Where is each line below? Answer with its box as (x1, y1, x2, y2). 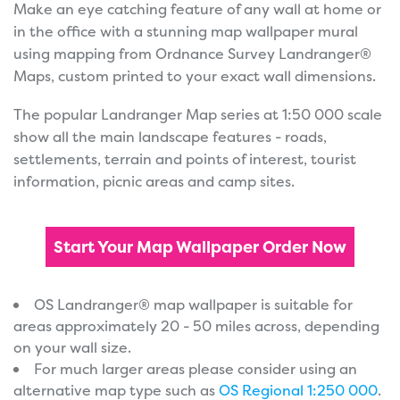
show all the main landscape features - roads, (13, 127, 327, 147)
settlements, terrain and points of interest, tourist (13, 149, 356, 170)
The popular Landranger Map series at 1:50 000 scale (13, 104, 382, 125)
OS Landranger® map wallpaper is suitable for (34, 294, 353, 314)
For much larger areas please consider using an (34, 358, 357, 379)
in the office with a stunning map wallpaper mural (13, 21, 358, 42)
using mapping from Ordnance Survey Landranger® (13, 44, 371, 64)
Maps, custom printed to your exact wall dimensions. (13, 66, 376, 87)
